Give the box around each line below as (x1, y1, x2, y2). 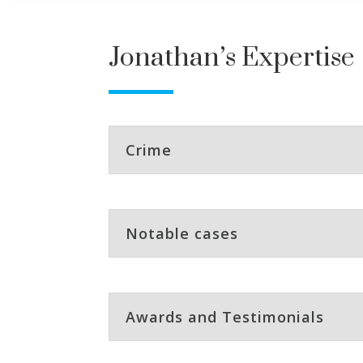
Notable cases (126, 224, 239, 244)
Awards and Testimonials (126, 307, 325, 327)
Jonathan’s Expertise (109, 41, 356, 75)
